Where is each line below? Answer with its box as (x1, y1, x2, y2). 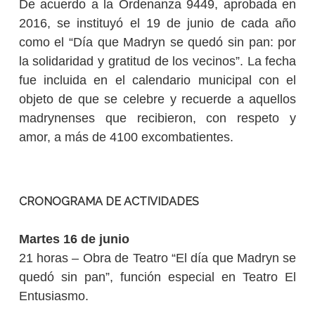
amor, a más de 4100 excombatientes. (18, 130, 233, 145)
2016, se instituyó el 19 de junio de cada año (18, 16, 297, 31)
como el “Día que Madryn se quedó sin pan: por (18, 35, 297, 50)
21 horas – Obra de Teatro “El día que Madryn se (18, 251, 297, 266)
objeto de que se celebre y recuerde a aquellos (18, 92, 297, 107)
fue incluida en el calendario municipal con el (18, 73, 297, 88)
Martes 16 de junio (18, 232, 129, 247)
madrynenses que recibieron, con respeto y (18, 111, 297, 126)
